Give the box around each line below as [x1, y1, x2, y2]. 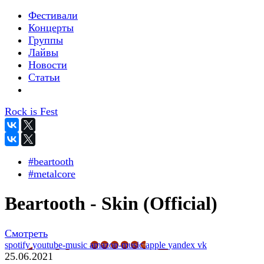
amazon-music [90, 239, 146, 250]
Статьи [28, 71, 60, 83]
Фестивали [28, 9, 78, 21]
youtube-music [32, 239, 90, 250]
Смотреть [5, 227, 48, 239]
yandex [168, 239, 197, 250]
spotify [5, 239, 32, 250]
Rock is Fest [5, 105, 58, 117]
